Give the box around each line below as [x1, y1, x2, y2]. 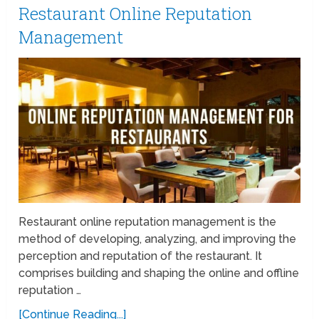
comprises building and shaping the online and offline [19, 266, 300, 280]
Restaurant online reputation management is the [19, 214, 277, 229]
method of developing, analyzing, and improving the [19, 231, 297, 246]
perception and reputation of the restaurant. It [19, 249, 263, 263]
